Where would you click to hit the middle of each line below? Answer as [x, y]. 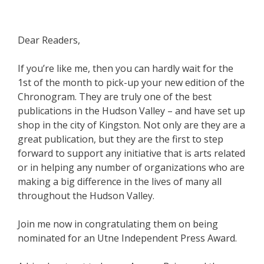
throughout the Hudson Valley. [86, 195]
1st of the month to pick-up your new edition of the [131, 82]
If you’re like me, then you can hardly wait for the [126, 68]
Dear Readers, [49, 40]
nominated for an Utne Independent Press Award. [127, 238]
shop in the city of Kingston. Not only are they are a [131, 125]
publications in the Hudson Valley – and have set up [131, 110]
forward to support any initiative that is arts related [131, 153]
